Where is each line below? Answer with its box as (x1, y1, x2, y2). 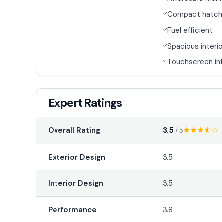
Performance (48, 204, 97, 215)
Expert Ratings (48, 95, 122, 110)
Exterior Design (48, 152, 105, 162)
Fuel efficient (167, 25, 213, 35)
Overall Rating (48, 125, 100, 136)
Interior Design (48, 178, 103, 188)
